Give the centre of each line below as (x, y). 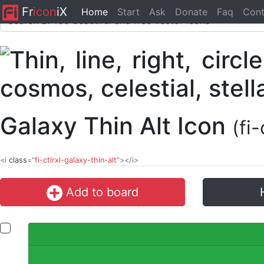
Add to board (100, 192)
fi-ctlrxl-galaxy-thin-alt (76, 160)
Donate (191, 12)
